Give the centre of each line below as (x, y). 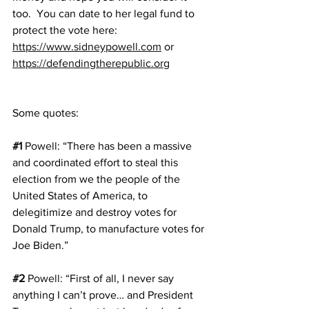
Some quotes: (46, 112)
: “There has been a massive (126, 146)
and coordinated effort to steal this (97, 162)
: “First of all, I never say (118, 278)
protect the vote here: (66, 30)
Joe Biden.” (40, 245)
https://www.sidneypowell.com (87, 46)
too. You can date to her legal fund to (105, 13)
